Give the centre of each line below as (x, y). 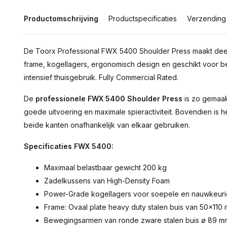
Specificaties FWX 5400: (69, 146)
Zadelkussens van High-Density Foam (107, 181)
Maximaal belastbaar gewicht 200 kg (105, 167)
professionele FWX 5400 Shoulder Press (109, 99)
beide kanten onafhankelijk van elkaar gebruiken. (107, 125)
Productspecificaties (143, 18)
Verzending (206, 18)
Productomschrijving (61, 18)
